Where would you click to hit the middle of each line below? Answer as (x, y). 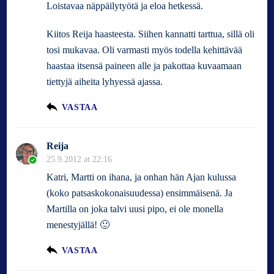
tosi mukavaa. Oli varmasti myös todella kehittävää (145, 50)
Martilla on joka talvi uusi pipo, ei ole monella (135, 209)
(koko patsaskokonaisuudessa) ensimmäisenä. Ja (140, 193)
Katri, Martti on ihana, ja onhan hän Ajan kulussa (142, 177)
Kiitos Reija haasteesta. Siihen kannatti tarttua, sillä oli (151, 34)
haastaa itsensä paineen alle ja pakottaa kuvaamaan (144, 65)
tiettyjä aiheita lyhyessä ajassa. (105, 81)
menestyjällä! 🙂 (78, 224)
